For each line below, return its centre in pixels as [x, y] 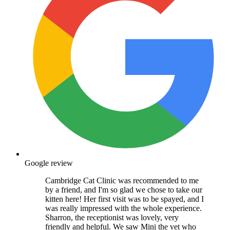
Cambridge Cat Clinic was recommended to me [122, 180]
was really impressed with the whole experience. [123, 208]
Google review [49, 163]
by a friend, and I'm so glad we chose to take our [124, 189]
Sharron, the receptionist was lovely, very [112, 217]
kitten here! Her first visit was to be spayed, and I [124, 199]
